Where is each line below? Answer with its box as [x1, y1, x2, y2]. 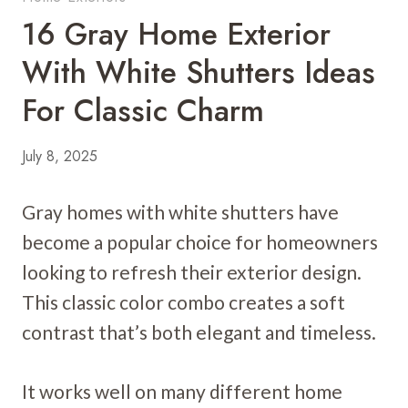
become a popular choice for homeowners [22, 229, 378, 253]
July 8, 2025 [22, 145, 97, 167]
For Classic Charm [22, 88, 264, 132]
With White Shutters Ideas [22, 50, 375, 94]
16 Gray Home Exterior [22, 12, 331, 56]
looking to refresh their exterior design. [22, 260, 362, 283]
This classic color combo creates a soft [22, 290, 345, 313]
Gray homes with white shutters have [22, 199, 339, 223]
